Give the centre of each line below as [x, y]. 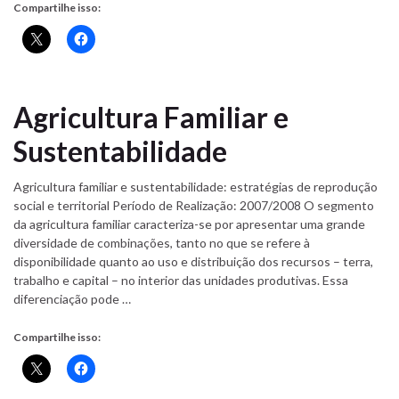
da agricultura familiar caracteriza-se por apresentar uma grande [189, 224]
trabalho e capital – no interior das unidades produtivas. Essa [181, 281]
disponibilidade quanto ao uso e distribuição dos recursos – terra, [193, 262]
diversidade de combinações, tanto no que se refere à [162, 243]
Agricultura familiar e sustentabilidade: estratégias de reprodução [195, 187]
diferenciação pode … [72, 299]
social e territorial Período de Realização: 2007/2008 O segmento [194, 206]
